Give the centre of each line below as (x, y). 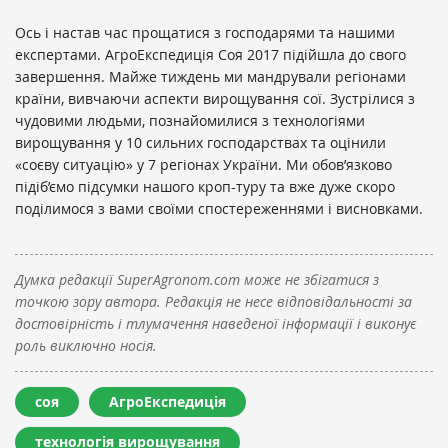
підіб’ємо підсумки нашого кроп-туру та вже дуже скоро (205, 186)
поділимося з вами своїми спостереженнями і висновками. (219, 208)
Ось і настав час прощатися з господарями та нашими (205, 32)
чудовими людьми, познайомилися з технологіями (190, 120)
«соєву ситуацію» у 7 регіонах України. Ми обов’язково (203, 164)
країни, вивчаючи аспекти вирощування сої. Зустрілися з (215, 98)
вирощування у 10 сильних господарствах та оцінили (200, 142)
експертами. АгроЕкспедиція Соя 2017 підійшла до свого (210, 54)
